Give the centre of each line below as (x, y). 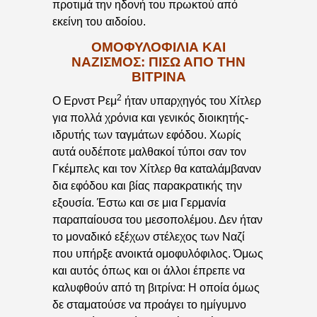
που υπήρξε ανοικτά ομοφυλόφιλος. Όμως (158, 254)
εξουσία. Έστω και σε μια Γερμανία (139, 203)
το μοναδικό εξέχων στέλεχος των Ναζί (149, 237)
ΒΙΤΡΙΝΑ (158, 76)
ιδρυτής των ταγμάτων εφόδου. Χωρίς (147, 135)
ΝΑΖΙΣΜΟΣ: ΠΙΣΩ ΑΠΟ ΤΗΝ (158, 62)
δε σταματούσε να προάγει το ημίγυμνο (149, 305)
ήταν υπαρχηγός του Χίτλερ (191, 101)
